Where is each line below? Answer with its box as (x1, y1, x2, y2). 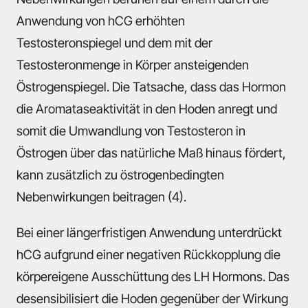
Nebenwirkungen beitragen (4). (16, 188, 186, 204)
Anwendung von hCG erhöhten (16, 12, 185, 28)
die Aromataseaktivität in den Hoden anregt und (16, 100, 277, 116)
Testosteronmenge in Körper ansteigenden (16, 56, 249, 72)
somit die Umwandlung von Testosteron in (16, 122, 245, 138)
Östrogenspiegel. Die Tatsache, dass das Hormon (16, 78, 286, 94)
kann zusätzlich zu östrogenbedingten (16, 166, 224, 182)
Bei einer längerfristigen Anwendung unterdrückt (16, 225, 282, 241)
